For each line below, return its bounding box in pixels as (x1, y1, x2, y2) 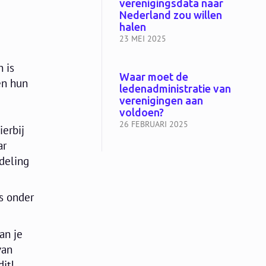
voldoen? (119, 106, 164, 120)
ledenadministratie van (119, 83, 231, 96)
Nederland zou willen (119, 9, 222, 23)
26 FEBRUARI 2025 (119, 119, 188, 130)
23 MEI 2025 (119, 33, 166, 45)
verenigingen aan (119, 94, 203, 108)
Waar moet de (119, 71, 188, 84)
